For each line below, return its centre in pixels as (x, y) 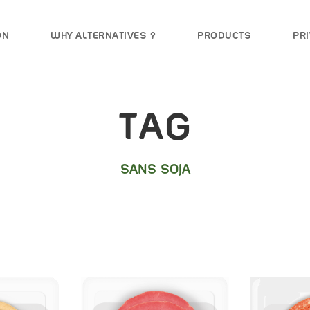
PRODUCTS (224, 35)
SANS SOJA (155, 169)
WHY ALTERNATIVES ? (103, 35)
